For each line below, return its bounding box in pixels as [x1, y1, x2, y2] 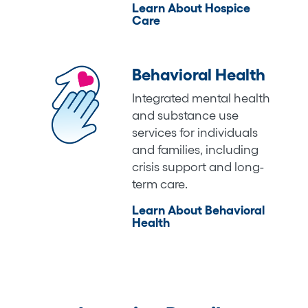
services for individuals [132, 125, 258, 140]
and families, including [132, 142, 259, 157]
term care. [132, 177, 188, 191]
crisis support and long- [132, 159, 265, 174]
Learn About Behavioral [132, 203, 265, 217]
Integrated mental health [132, 91, 271, 105]
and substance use [132, 108, 239, 122]
